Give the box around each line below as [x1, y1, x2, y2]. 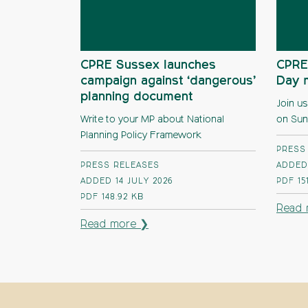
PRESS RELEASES [80, 162, 159, 170]
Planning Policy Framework [80, 131, 201, 140]
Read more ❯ [80, 219, 149, 230]
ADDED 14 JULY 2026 [80, 177, 173, 186]
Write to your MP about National [80, 115, 224, 124]
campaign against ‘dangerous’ [80, 75, 256, 87]
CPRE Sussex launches [80, 59, 216, 71]
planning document [80, 91, 192, 103]
